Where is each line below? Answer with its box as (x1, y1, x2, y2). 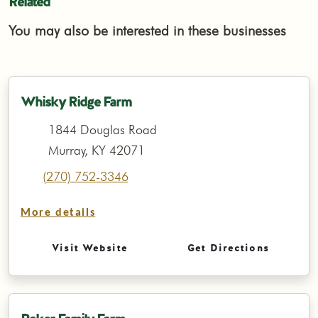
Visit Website (52, 241, 128, 255)
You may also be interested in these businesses (9, 22, 286, 40)
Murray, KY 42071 (48, 143, 145, 158)
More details (21, 207, 96, 219)
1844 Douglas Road (48, 122, 157, 138)
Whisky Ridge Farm (21, 92, 131, 111)
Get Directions (187, 241, 269, 255)
